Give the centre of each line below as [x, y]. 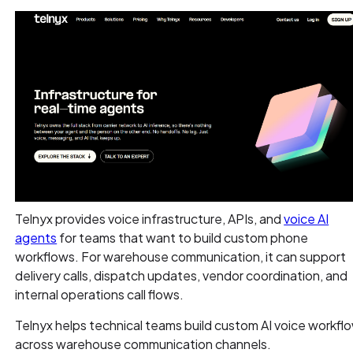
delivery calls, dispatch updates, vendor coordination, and [182, 275]
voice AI [307, 218]
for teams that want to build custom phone [183, 237]
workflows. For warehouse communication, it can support [181, 256]
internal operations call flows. [100, 294]
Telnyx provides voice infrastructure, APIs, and [150, 218]
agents [36, 237]
